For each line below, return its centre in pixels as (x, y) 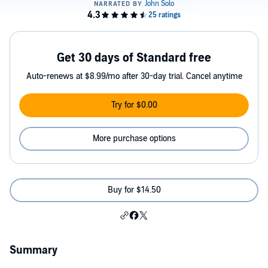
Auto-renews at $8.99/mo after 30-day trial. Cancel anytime (134, 76)
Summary (33, 250)
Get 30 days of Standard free (134, 58)
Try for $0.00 (134, 105)
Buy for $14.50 (134, 190)
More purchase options (134, 138)
